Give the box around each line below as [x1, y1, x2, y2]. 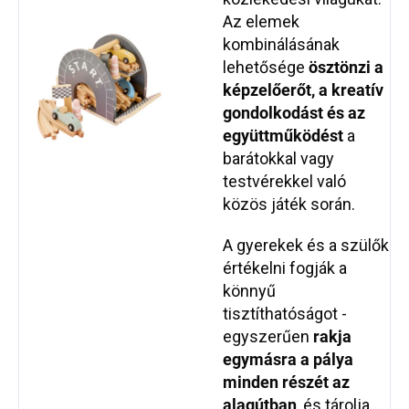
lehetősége [223, 58, 309, 78]
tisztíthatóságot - [223, 304, 347, 324]
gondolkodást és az [223, 103, 365, 123]
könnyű [223, 281, 276, 301]
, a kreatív [311, 80, 383, 100]
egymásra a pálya [223, 350, 353, 370]
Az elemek [223, 12, 299, 32]
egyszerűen [223, 327, 313, 347]
